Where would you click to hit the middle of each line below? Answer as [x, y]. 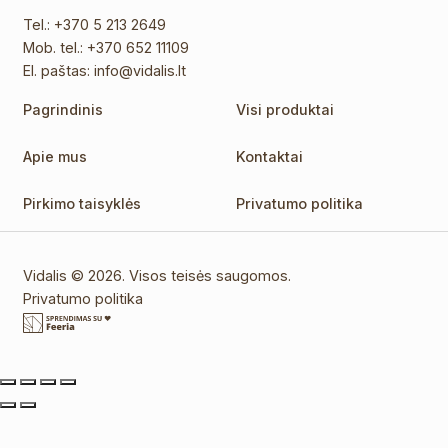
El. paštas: [59, 70]
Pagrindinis [63, 109]
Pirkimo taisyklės [82, 203]
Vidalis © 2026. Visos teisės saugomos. [157, 275]
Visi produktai [285, 109]
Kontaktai [269, 156]
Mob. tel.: [55, 47]
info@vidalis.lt [140, 70]
